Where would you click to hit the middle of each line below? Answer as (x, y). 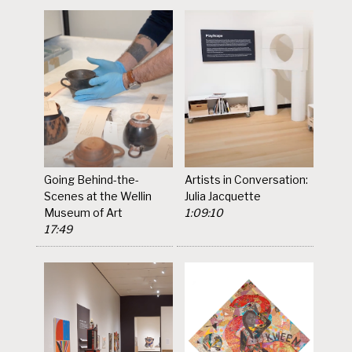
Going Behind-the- (92, 179)
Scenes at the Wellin (98, 196)
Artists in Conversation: (247, 179)
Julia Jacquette (223, 196)
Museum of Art (84, 212)
